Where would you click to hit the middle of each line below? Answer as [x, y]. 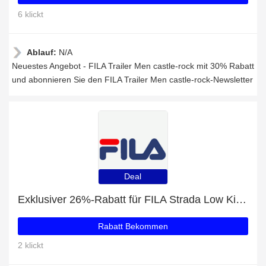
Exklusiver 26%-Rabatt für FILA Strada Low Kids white [241, 199]
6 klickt [31, 14]
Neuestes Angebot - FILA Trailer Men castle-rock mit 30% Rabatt [133, 66]
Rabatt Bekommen [133, 226]
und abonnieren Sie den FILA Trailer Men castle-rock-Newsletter [132, 80]
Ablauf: [43, 52]
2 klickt [31, 245]
